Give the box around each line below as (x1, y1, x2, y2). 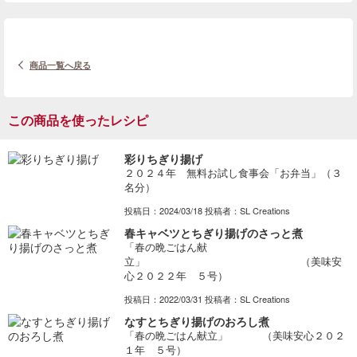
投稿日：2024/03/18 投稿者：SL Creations (124, 204, 290, 218)
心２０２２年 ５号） (124, 268, 228, 284)
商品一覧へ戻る (29, 59, 91, 72)
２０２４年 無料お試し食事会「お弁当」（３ (124, 165, 342, 181)
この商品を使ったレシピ (8, 111, 148, 130)
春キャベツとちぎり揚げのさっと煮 (124, 225, 303, 241)
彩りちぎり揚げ (124, 151, 202, 167)
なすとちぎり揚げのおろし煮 (124, 313, 269, 330)
